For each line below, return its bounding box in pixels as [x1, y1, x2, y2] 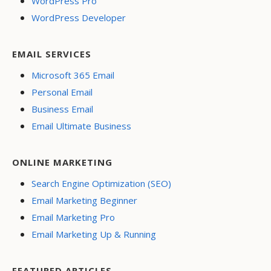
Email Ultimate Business [31, 120, 131, 132]
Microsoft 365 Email [31, 69, 114, 81]
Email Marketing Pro [31, 211, 115, 223]
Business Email [31, 103, 93, 115]
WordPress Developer [31, 11, 126, 24]
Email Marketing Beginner [31, 194, 137, 206]
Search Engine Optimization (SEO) [31, 177, 171, 189]
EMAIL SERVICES [12, 48, 91, 60]
